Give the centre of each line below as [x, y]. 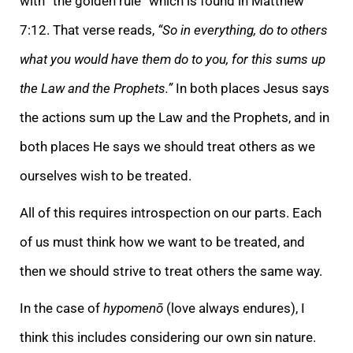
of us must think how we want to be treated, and [162, 242]
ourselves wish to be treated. [106, 175]
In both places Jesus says [251, 88]
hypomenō [133, 308]
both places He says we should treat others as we [167, 146]
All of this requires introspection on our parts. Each [171, 212]
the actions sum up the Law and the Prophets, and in [175, 117]
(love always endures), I [234, 308]
